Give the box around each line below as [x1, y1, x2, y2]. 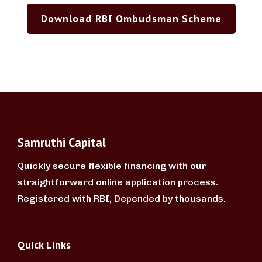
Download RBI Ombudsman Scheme [40, 12, 222, 25]
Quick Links [18, 237, 71, 251]
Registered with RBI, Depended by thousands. [18, 192, 226, 204]
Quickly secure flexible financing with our [18, 160, 206, 171]
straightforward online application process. [18, 176, 218, 188]
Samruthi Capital [18, 134, 106, 150]
